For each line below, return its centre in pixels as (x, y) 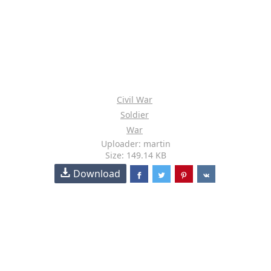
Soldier (135, 115)
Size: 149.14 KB (135, 155)
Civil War (135, 100)
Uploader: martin (135, 144)
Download (97, 174)
